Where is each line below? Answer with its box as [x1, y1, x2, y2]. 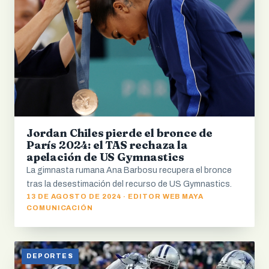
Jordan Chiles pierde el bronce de [26, 125, 213, 140]
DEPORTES [26, 253, 74, 260]
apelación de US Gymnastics [26, 150, 184, 164]
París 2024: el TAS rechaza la [26, 138, 188, 152]
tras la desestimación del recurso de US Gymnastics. [26, 179, 232, 189]
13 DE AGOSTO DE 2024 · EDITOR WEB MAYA [26, 192, 204, 200]
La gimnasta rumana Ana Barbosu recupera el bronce [26, 165, 232, 175]
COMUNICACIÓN [26, 204, 94, 211]
